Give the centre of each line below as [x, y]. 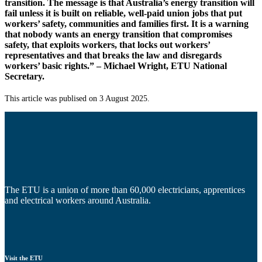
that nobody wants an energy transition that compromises [118, 35]
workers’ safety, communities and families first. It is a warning [127, 24]
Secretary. [25, 77]
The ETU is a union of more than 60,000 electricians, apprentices [125, 190]
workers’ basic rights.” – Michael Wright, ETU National [116, 66]
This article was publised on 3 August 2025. [77, 99]
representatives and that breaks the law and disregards [113, 56]
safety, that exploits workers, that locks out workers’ [107, 45]
